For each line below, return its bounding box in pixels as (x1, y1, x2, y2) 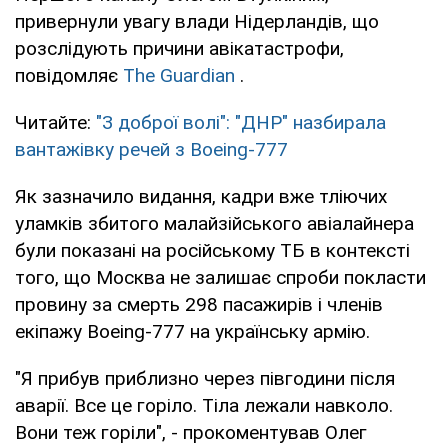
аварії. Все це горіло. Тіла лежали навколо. (15, 393, 393, 417)
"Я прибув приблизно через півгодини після (15, 366, 395, 390)
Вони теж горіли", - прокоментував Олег (15, 420, 367, 444)
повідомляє (15, 63, 123, 87)
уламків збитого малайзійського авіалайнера (15, 211, 414, 235)
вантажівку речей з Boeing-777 (15, 137, 288, 161)
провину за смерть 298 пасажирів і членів (15, 292, 383, 316)
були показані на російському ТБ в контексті (15, 238, 410, 262)
